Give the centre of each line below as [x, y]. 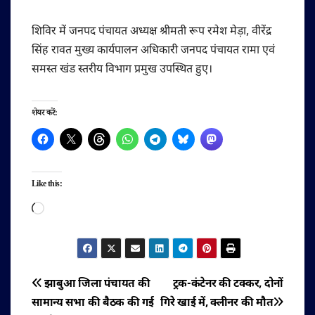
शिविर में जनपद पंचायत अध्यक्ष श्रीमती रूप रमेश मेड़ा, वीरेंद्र [152, 32]
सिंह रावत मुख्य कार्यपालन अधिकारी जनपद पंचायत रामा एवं [153, 51]
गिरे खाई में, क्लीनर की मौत [217, 303]
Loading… [69, 208]
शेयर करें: [45, 115]
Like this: [47, 186]
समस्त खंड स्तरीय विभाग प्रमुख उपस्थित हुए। [122, 70]
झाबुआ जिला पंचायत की [96, 284]
